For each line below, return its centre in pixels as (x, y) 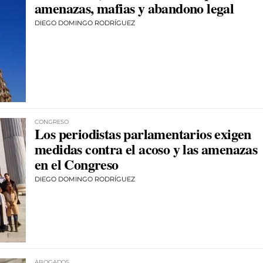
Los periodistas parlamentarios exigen (143, 133)
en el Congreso (77, 164)
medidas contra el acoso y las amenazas (146, 149)
